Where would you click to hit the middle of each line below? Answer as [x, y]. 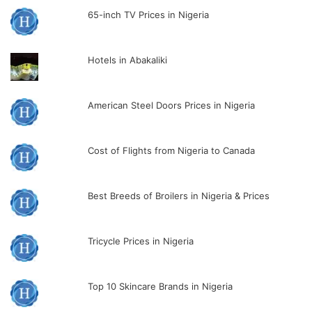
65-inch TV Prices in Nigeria [149, 15]
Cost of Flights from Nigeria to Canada [172, 151]
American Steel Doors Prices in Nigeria [172, 106]
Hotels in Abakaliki [128, 60]
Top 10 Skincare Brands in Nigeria [161, 287]
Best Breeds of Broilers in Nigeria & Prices [179, 196]
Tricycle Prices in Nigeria [141, 241]
